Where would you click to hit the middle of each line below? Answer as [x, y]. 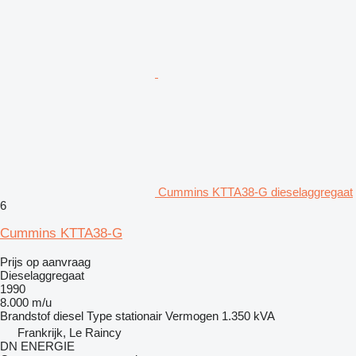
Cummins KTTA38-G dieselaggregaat [255, 192]
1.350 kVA [248, 316]
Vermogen [192, 316]
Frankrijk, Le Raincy [70, 333]
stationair [139, 316]
